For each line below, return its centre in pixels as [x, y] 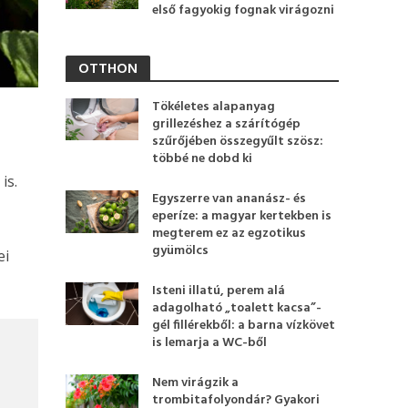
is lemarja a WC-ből [210, 343]
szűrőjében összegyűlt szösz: [238, 142]
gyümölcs [181, 251]
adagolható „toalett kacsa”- [237, 308]
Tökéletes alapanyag [214, 107]
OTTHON [108, 69]
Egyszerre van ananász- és [229, 199]
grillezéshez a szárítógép [227, 124]
